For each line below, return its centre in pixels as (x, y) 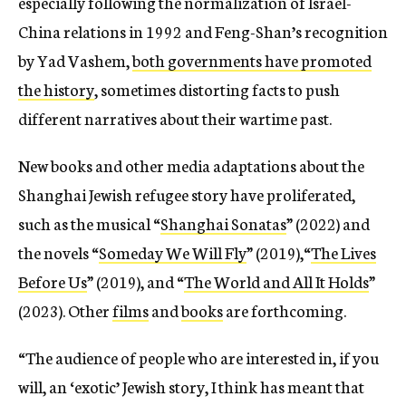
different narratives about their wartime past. (176, 118)
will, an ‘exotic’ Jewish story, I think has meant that (191, 387)
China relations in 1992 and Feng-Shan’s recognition (203, 31)
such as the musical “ (89, 223)
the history (56, 89)
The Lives (343, 252)
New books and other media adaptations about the (191, 165)
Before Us (53, 281)
